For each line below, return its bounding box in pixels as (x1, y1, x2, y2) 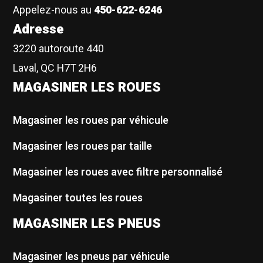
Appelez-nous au (13, 2, 95, 19)
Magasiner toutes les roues (13, 190, 143, 207)
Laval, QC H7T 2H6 (13, 60, 97, 77)
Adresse (13, 20, 65, 39)
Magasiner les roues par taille (13, 138, 153, 154)
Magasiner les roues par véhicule (13, 112, 169, 129)
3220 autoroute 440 (13, 41, 104, 58)
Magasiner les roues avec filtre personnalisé (13, 164, 223, 181)
